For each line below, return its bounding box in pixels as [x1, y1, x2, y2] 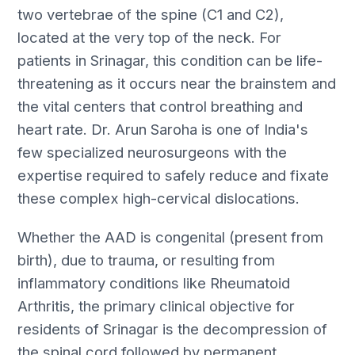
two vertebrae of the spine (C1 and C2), [17, 5, 284, 23]
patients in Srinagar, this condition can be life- [17, 51, 323, 69]
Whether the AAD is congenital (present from [17, 227, 324, 246]
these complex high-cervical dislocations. [17, 189, 300, 207]
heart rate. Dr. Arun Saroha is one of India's [17, 120, 309, 138]
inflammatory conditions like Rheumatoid [17, 273, 291, 292]
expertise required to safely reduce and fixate [17, 166, 330, 184]
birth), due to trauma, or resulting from [17, 250, 276, 269]
